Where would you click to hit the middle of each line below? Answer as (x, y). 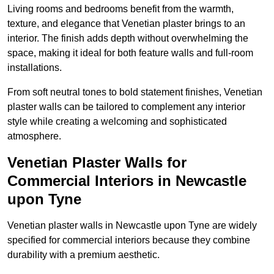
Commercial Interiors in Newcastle (127, 181)
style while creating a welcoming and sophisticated (117, 122)
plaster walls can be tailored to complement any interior (126, 107)
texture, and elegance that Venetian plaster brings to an (126, 24)
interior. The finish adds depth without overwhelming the (128, 39)
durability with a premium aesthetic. (83, 255)
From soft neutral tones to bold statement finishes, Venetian (135, 92)
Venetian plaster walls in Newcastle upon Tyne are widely (132, 226)
